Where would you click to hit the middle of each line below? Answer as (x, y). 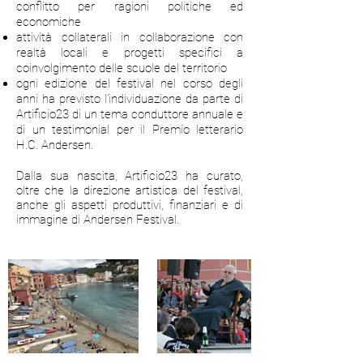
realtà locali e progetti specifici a (130, 53)
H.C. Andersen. (55, 145)
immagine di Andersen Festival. (99, 220)
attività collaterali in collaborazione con (130, 37)
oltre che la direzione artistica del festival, (130, 190)
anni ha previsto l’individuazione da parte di (130, 99)
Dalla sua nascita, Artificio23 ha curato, (130, 176)
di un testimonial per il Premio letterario (130, 130)
